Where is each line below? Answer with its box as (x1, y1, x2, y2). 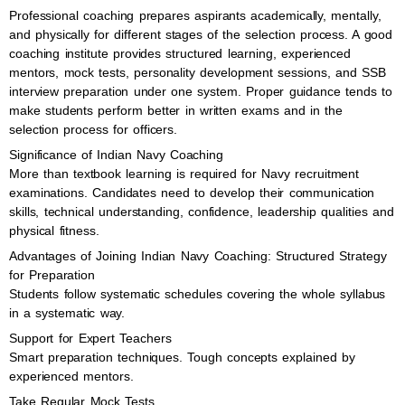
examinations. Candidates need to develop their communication (9, 185, 375, 200)
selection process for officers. (9, 122, 178, 137)
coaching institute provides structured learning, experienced (9, 46, 351, 61)
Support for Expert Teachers (9, 331, 172, 345)
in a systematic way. (9, 306, 126, 320)
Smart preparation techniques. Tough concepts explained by (9, 350, 355, 364)
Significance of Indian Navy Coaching (9, 147, 223, 162)
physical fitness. (9, 223, 99, 238)
